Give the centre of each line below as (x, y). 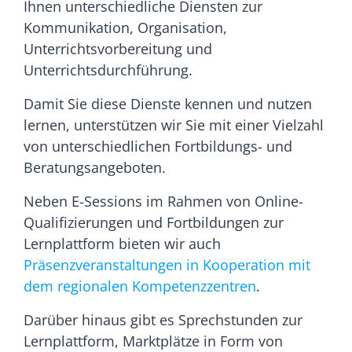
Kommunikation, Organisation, (125, 27)
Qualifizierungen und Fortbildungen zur (154, 222)
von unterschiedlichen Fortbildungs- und (158, 146)
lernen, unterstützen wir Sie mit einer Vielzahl (174, 125)
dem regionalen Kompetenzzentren (140, 286)
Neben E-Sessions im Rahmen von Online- (163, 201)
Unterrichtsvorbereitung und (120, 49)
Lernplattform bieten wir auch (122, 244)
